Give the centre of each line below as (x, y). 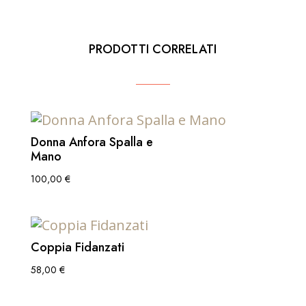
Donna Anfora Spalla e (92, 142)
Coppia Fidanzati (77, 247)
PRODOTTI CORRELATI (153, 50)
